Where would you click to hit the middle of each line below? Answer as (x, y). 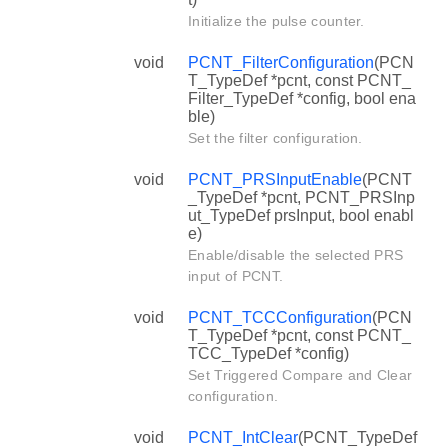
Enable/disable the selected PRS (296, 254)
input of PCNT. (236, 275)
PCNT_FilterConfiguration (281, 62)
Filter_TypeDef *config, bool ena (302, 98)
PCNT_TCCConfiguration (280, 317)
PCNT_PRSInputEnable (275, 179)
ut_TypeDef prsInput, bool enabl (301, 215)
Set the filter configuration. (275, 137)
